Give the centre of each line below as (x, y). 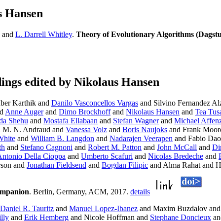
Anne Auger (24, 112)
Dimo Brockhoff (85, 112)
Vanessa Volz (86, 130)
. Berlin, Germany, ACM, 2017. (80, 192)
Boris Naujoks (145, 130)
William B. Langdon (62, 139)
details (140, 192)
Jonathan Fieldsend (56, 165)
